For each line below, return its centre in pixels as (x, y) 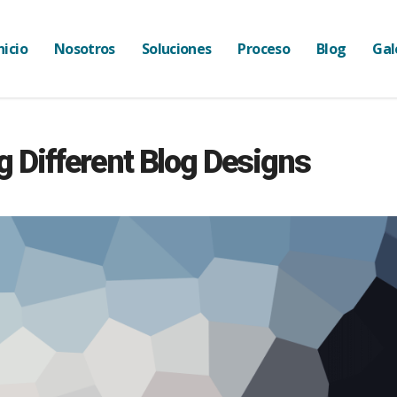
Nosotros (84, 49)
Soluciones (176, 49)
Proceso (264, 49)
